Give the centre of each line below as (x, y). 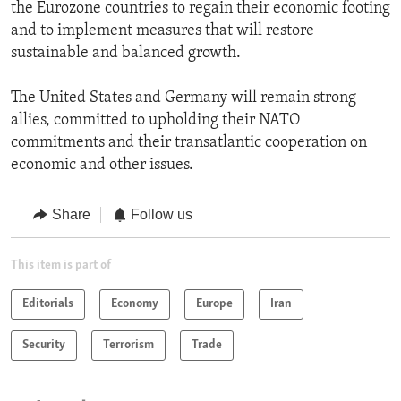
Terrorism (128, 345)
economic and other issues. (102, 166)
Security (44, 345)
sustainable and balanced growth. (126, 54)
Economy (135, 303)
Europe (214, 303)
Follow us (162, 215)
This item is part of (61, 265)
